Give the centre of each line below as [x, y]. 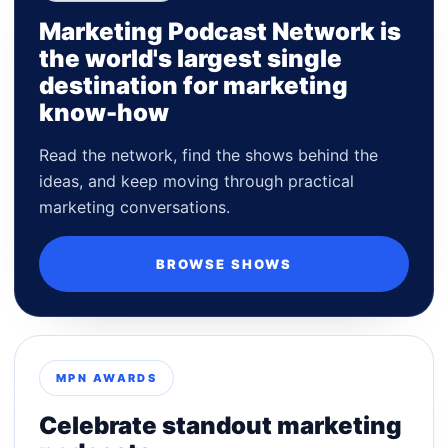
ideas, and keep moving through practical [196, 180]
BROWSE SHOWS [224, 263]
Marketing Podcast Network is [220, 31]
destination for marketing [193, 85]
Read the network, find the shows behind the [208, 154]
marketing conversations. [134, 206]
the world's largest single [190, 58]
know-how [104, 112]
